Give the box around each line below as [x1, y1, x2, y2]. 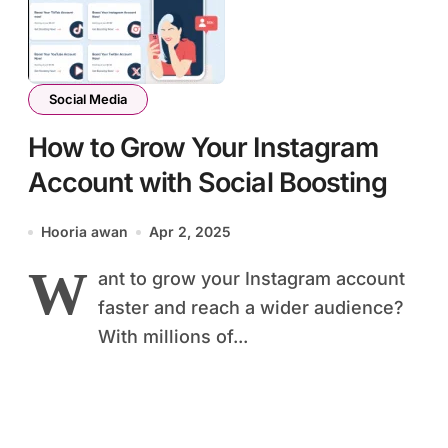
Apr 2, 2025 [149, 223, 231, 241]
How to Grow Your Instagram [28, 131, 378, 165]
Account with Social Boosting [28, 166, 387, 200]
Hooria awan [41, 223, 128, 241]
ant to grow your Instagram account [98, 268, 405, 290]
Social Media [49, 91, 127, 108]
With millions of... [98, 326, 248, 348]
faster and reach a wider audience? [98, 297, 404, 319]
